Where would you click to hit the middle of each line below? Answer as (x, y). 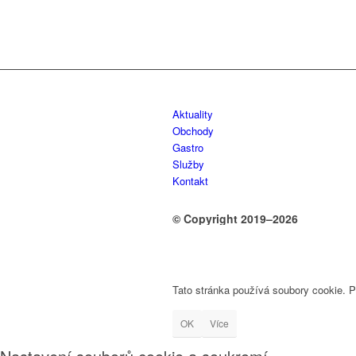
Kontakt (190, 181)
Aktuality (193, 114)
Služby (188, 164)
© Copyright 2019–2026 (235, 219)
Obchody (193, 131)
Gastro (188, 148)
